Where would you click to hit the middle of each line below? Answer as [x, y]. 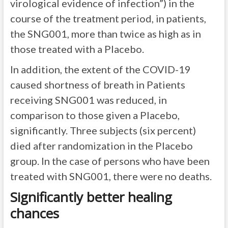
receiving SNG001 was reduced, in [88, 100]
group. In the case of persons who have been [110, 161]
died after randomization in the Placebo [101, 146]
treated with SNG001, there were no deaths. [111, 176]
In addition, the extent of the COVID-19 [100, 69]
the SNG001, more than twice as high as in [105, 34]
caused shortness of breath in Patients [97, 85]
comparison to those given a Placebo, [95, 115]
